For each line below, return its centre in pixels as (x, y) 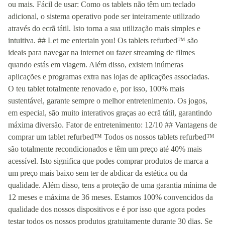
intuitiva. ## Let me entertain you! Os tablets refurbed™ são (103, 40)
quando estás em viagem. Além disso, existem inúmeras (96, 64)
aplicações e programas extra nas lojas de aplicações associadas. (109, 76)
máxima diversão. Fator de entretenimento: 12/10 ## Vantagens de (113, 125)
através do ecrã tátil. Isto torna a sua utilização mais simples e (104, 28)
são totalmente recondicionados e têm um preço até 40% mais (105, 149)
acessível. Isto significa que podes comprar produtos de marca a (108, 161)
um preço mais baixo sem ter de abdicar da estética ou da (98, 173)
